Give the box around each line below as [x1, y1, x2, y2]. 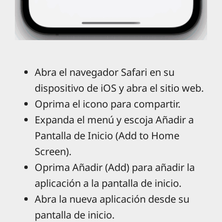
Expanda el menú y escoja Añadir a [35, 113, 194, 127]
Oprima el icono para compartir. [35, 97, 180, 111]
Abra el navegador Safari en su [35, 65, 174, 79]
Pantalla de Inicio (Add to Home [35, 129, 179, 143]
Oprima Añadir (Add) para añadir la [35, 161, 195, 174]
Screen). [35, 145, 71, 159]
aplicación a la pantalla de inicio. [35, 176, 181, 190]
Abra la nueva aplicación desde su [35, 192, 189, 206]
